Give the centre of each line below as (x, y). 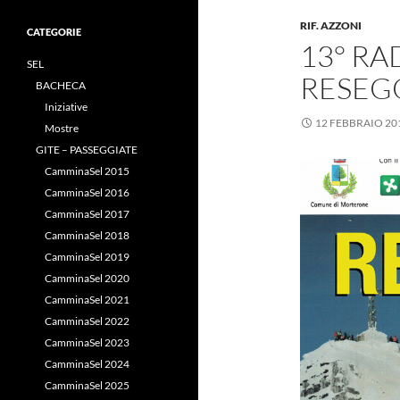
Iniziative (66, 107)
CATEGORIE (54, 32)
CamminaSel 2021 (87, 300)
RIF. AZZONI (331, 25)
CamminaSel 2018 (87, 235)
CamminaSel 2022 (87, 321)
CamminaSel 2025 (87, 385)
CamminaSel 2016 (87, 192)
